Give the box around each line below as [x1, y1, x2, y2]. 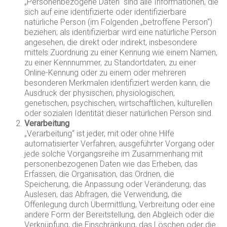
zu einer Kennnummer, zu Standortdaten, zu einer [24, 58, 197, 67]
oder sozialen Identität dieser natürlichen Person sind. [24, 108, 214, 118]
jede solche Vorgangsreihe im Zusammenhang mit [24, 149, 203, 159]
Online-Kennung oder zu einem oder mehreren [24, 68, 186, 78]
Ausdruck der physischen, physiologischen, [24, 88, 175, 98]
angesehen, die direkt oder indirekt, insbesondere [24, 37, 198, 47]
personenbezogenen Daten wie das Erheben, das [24, 159, 198, 169]
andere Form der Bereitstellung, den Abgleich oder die [24, 210, 215, 219]
